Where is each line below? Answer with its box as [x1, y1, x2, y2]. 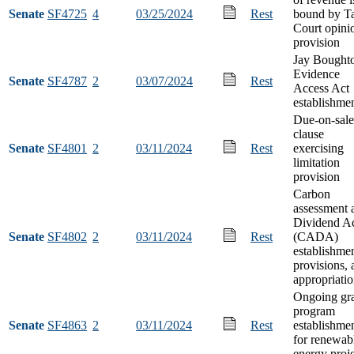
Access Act [293, 81, 349, 95]
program [293, 303, 335, 318]
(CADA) [293, 229, 338, 243]
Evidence [293, 66, 340, 81]
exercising [293, 141, 344, 155]
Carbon [293, 186, 330, 201]
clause [293, 126, 324, 141]
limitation [293, 155, 340, 169]
